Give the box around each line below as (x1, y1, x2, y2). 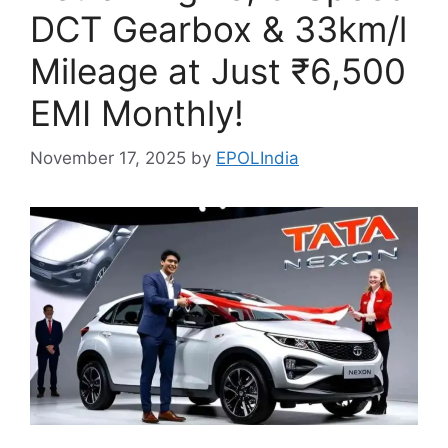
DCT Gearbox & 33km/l (30, 8, 407, 50)
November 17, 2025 (30, 147, 186, 168)
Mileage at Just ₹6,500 (30, 50, 406, 92)
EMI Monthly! (30, 92, 244, 134)
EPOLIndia (216, 147, 299, 168)
